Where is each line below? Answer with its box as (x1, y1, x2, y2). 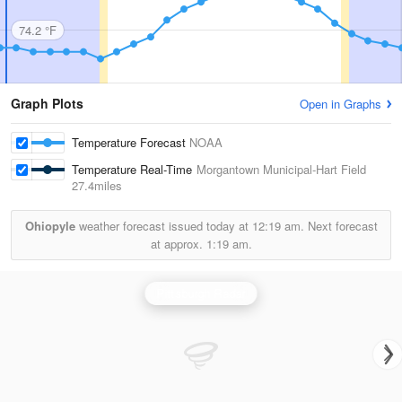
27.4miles (72, 177, 122, 194)
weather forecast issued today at (74, 217, 252, 234)
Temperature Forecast (72, 134, 189, 151)
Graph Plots (11, 94, 83, 112)
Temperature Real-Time (72, 161, 197, 178)
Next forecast (303, 217, 378, 234)
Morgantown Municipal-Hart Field (197, 161, 366, 178)
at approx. (150, 235, 206, 252)
